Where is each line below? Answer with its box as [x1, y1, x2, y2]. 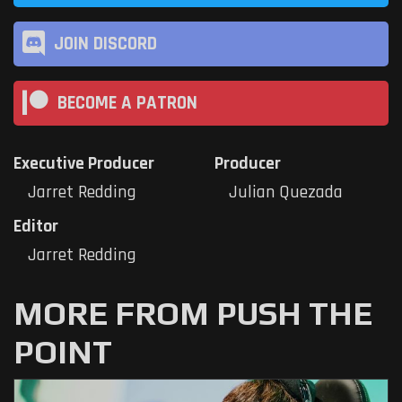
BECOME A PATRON [57, 91, 197, 115]
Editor [13, 214, 58, 239]
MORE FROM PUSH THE [13, 294, 372, 333]
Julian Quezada [229, 180, 343, 205]
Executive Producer [13, 152, 154, 176]
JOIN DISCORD [54, 31, 157, 56]
